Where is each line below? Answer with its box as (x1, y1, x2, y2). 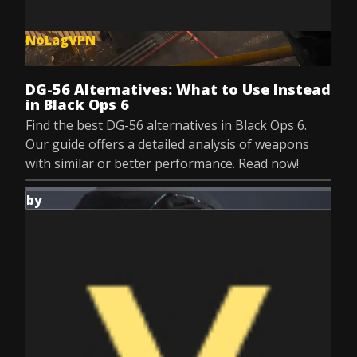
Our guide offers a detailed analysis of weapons (25, 135, 309, 153)
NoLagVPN (25, 31, 96, 49)
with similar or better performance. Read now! (25, 155, 299, 172)
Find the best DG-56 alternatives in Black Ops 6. (25, 116, 307, 134)
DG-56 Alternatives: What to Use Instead (25, 80, 331, 99)
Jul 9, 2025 (25, 49, 86, 66)
